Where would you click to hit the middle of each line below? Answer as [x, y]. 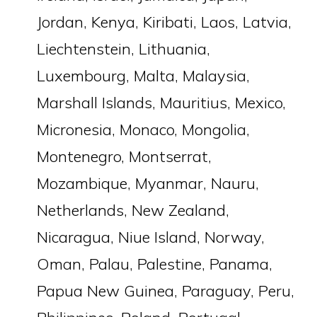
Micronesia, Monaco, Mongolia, [144, 129]
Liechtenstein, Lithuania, [124, 49]
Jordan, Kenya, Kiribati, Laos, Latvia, [165, 22]
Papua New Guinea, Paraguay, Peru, [166, 291]
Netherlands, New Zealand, [133, 210]
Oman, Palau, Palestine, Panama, [155, 264]
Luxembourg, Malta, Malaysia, [144, 76]
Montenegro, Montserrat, [125, 156]
